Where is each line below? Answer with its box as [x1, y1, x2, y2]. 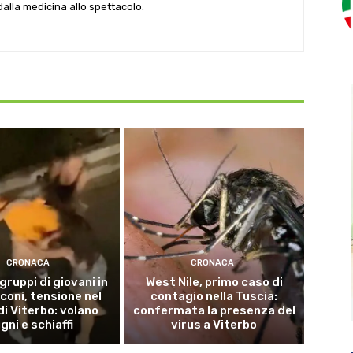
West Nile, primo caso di [145, 274, 283, 289]
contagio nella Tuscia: [150, 288, 278, 303]
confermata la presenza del [132, 303, 295, 318]
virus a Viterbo [171, 317, 258, 332]
